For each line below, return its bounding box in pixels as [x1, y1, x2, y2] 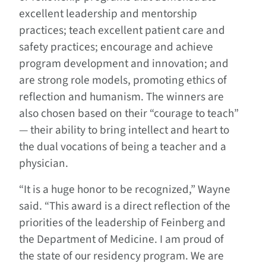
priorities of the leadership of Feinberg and [19, 214, 226, 232]
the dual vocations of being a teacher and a [19, 138, 226, 156]
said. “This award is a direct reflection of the [19, 198, 230, 215]
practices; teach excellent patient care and [19, 22, 225, 39]
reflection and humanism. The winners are [19, 88, 224, 106]
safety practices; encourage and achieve [19, 39, 213, 56]
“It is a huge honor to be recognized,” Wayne [19, 181, 230, 198]
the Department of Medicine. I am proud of [19, 231, 224, 248]
